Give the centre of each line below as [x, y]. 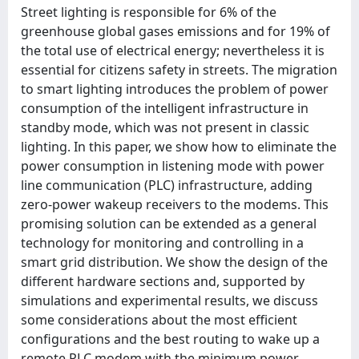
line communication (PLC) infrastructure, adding [167, 185]
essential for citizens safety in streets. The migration [179, 70]
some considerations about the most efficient [159, 320]
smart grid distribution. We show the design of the [174, 262]
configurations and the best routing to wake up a [170, 339]
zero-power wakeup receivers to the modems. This [175, 204]
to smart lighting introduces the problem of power [175, 89]
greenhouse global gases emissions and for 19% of [175, 31]
